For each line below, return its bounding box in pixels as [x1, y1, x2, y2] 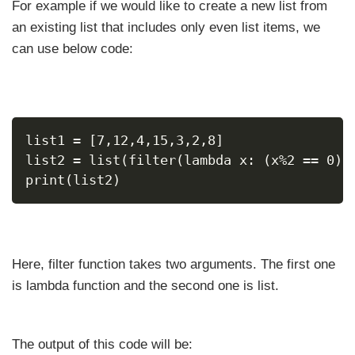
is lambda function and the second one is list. [12, 277, 279, 293]
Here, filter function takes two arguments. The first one [12, 256, 335, 272]
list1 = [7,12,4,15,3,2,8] [25, 132, 223, 149]
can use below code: [12, 41, 133, 57]
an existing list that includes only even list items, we [12, 20, 320, 36]
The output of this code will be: [12, 337, 193, 353]
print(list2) [25, 172, 120, 189]
